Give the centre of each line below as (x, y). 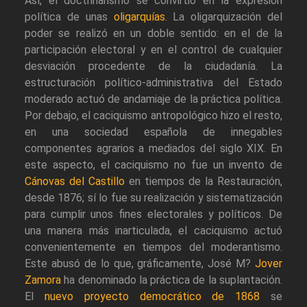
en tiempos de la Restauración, (204, 182)
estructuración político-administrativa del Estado (153, 83)
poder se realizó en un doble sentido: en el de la (153, 34)
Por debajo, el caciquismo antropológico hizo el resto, (153, 116)
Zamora (43, 280)
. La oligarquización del (223, 17)
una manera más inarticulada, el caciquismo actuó (153, 231)
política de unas (69, 17)
